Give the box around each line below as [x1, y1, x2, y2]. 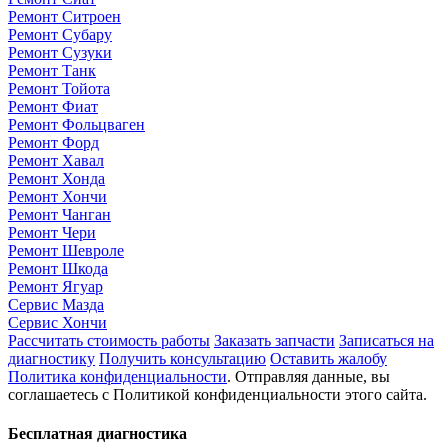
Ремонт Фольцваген [8, 115, 145, 133]
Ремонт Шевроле [8, 241, 124, 259]
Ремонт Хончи [8, 187, 107, 205]
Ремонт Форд [8, 133, 99, 151]
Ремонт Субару [8, 25, 112, 43]
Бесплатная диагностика [8, 425, 187, 443]
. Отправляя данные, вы [227, 367, 390, 385]
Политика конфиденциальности [8, 367, 227, 385]
